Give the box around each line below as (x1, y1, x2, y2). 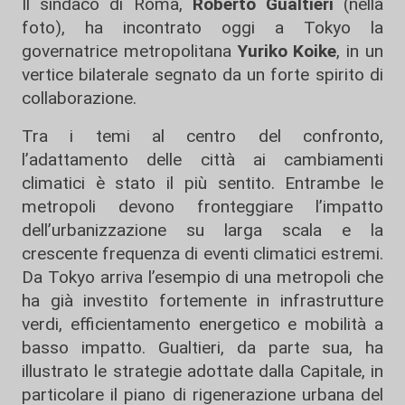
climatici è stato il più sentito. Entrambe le (22, 173, 383, 193)
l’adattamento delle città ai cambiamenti (22, 149, 383, 170)
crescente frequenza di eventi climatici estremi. (22, 243, 383, 264)
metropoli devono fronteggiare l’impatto (22, 196, 383, 217)
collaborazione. (22, 88, 137, 108)
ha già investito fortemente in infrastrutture (22, 290, 383, 311)
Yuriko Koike (237, 41, 337, 61)
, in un (336, 41, 384, 61)
